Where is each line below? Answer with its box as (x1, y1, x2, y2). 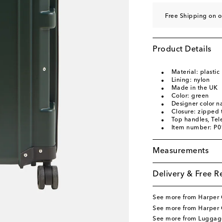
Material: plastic (171, 69, 220, 75)
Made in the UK (171, 85, 218, 91)
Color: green (171, 93, 209, 99)
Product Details (153, 46, 212, 54)
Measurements (153, 147, 209, 155)
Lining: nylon (171, 77, 210, 83)
